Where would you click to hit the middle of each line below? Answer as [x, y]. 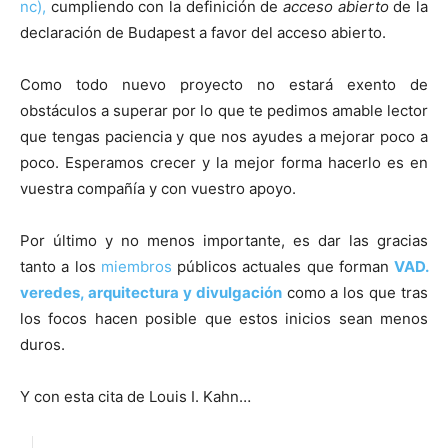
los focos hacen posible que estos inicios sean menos [224, 319]
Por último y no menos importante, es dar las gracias [224, 241]
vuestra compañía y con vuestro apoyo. [158, 189]
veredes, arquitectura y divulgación [151, 293]
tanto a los [60, 267]
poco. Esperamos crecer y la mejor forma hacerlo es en [224, 163]
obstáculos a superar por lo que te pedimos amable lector [224, 111]
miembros [136, 267]
